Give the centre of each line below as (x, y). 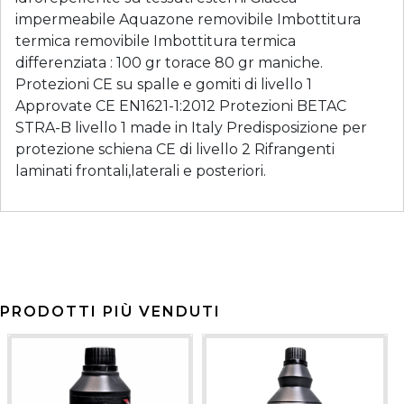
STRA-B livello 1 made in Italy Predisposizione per (191, 128)
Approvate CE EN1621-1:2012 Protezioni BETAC (181, 106)
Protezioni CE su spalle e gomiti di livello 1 (164, 84)
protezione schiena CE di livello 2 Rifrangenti (175, 149)
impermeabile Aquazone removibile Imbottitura (188, 19)
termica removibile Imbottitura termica (156, 41)
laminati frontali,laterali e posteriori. (141, 171)
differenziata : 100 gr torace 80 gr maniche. (169, 63)
